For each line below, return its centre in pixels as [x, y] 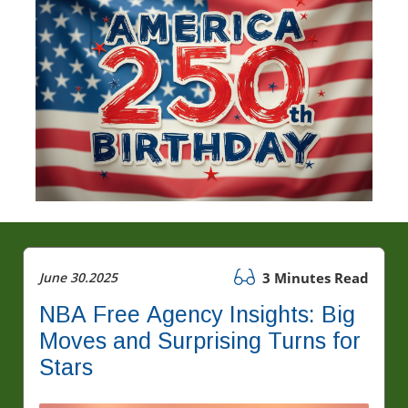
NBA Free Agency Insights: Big [197, 315]
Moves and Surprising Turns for [200, 341]
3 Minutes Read [314, 278]
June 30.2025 [78, 278]
